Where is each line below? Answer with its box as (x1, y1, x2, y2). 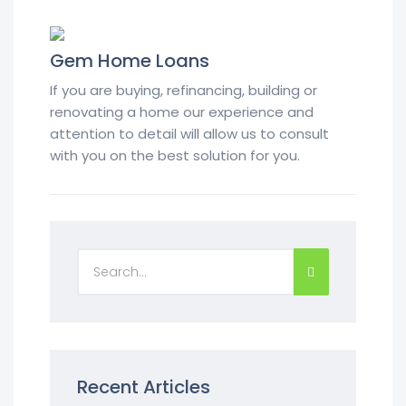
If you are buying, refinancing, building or (50, 81, 317, 100)
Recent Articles (77, 374, 210, 400)
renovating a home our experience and (50, 102, 314, 121)
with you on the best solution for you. (50, 146, 300, 165)
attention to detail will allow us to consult (50, 124, 329, 143)
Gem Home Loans (50, 48, 209, 73)
